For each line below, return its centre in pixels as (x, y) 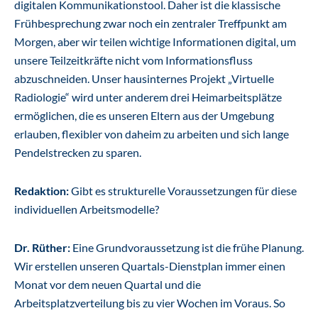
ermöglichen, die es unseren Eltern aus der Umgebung (144, 115)
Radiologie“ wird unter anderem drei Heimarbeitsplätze (148, 97)
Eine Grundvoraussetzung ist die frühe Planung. (187, 247)
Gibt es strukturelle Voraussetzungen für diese (183, 191)
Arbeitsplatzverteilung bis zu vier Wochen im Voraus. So (150, 303)
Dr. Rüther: (42, 247)
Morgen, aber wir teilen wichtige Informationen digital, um (155, 42)
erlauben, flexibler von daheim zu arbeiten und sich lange (152, 134)
